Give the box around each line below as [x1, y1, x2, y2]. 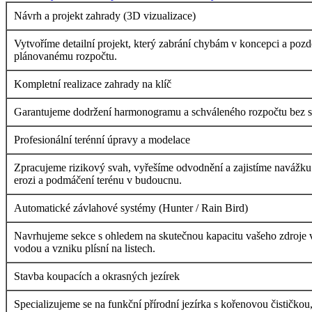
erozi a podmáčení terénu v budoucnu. [14, 174, 182, 187]
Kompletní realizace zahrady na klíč [14, 78, 171, 91]
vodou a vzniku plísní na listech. [14, 242, 155, 255]
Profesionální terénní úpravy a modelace [14, 134, 190, 146]
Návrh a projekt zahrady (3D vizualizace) [14, 10, 196, 22]
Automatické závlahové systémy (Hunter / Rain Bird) [14, 202, 248, 214]
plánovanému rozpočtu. [14, 50, 117, 63]
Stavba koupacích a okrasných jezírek [14, 270, 180, 283]
